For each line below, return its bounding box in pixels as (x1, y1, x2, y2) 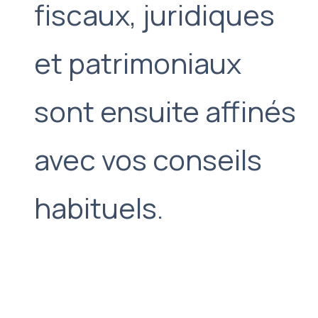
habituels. (34, 188, 163, 227)
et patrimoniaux (34, 43, 241, 82)
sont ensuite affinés (34, 92, 296, 131)
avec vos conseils (34, 140, 262, 179)
